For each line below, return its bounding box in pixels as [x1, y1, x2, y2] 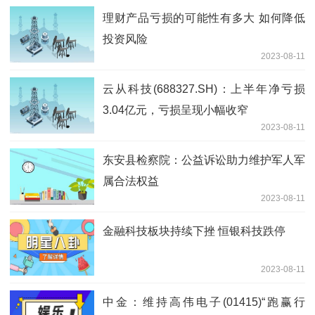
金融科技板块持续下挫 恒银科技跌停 [103, 224, 285, 237]
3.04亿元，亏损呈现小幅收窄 [103, 103, 248, 116]
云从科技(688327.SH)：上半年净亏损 [103, 82, 305, 95]
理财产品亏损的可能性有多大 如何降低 [103, 11, 305, 24]
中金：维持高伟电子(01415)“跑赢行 [103, 295, 305, 308]
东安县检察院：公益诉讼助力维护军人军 [103, 153, 305, 166]
